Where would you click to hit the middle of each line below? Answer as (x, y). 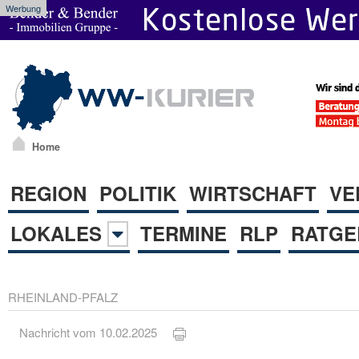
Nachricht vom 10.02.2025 (97, 333)
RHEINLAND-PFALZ (63, 296)
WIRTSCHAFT (253, 193)
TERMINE (184, 233)
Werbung (23, 8)
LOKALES (59, 233)
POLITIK (138, 193)
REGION (48, 193)
